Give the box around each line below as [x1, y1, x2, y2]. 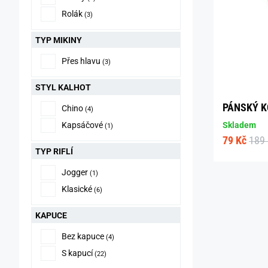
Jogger [62, 167, 88, 177]
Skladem [223, 120, 256, 130]
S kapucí [62, 248, 93, 258]
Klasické [62, 184, 92, 194]
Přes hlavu [62, 56, 100, 66]
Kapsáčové [62, 120, 103, 130]
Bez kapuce [62, 232, 104, 241]
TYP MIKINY [35, 35, 82, 45]
